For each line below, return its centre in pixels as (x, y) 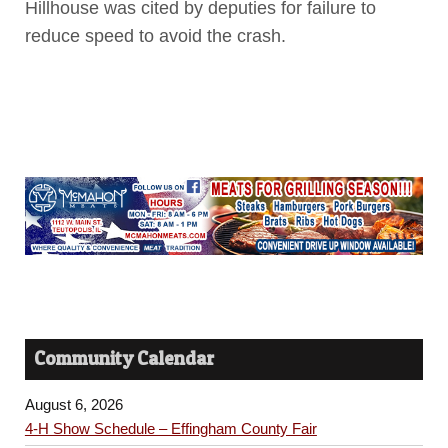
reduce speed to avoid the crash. (155, 36)
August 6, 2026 (73, 404)
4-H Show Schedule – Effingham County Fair (170, 428)
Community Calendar (124, 359)
